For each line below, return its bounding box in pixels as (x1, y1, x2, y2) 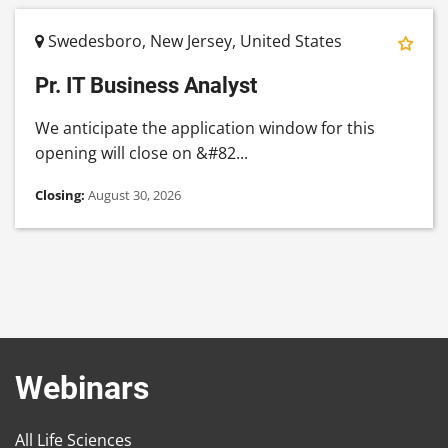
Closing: (35, 186, 88, 205)
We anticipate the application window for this (35, 117, 375, 140)
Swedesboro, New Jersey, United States (44, 30, 342, 53)
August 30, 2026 (88, 186, 181, 205)
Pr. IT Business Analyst (35, 72, 257, 99)
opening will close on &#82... (35, 142, 248, 165)
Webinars (15, 369, 149, 408)
